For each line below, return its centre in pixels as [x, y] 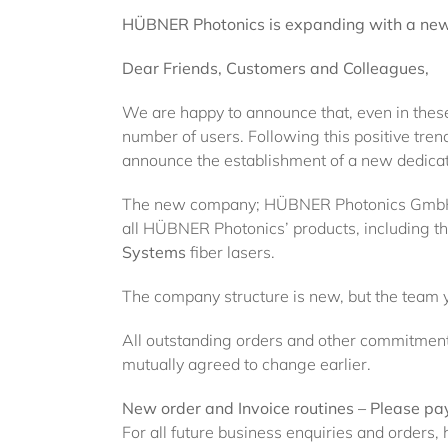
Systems [154, 252]
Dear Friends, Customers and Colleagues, [275, 68]
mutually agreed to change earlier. [246, 364]
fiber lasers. [230, 252]
